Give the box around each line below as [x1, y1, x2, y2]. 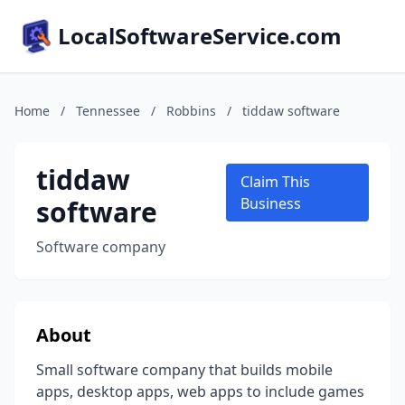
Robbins [166, 102, 216, 119]
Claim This [240, 172, 310, 192]
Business [240, 193, 301, 213]
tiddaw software [242, 102, 340, 119]
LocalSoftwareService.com [58, 21, 342, 51]
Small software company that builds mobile [36, 360, 333, 380]
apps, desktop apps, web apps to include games [36, 381, 364, 401]
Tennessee [76, 102, 140, 119]
